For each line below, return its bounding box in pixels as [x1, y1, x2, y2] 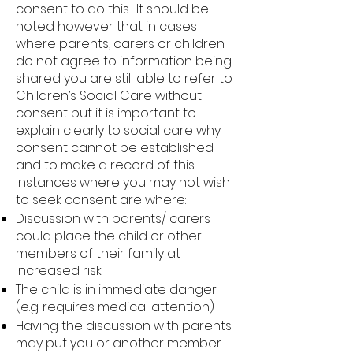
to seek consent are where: [16, 191, 186, 209]
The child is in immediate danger [16, 281, 217, 299]
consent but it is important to [16, 104, 196, 122]
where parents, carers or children [16, 35, 225, 53]
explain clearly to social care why [16, 121, 221, 139]
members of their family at [16, 244, 180, 262]
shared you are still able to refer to [16, 69, 232, 87]
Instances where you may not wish [16, 173, 230, 191]
